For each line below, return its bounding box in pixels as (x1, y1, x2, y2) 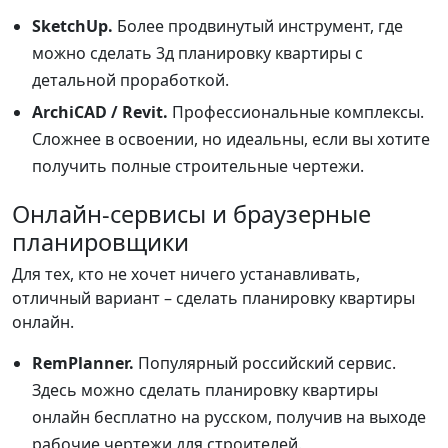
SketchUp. (32, 14, 113, 37)
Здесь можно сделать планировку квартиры (32, 378, 378, 401)
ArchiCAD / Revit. (32, 100, 168, 123)
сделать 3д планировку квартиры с (90, 41, 363, 64)
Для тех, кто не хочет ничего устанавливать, (12, 262, 360, 285)
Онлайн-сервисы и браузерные (12, 197, 371, 230)
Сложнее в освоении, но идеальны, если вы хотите (32, 127, 430, 150)
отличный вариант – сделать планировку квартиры (12, 286, 415, 309)
